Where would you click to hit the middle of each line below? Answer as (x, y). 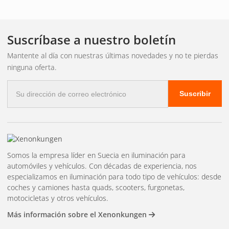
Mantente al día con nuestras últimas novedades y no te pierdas (113, 55)
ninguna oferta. (32, 67)
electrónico (28, 96)
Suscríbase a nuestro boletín (91, 39)
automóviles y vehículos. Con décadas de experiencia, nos (102, 166)
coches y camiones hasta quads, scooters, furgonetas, (96, 187)
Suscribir (195, 93)
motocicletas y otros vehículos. (58, 198)
